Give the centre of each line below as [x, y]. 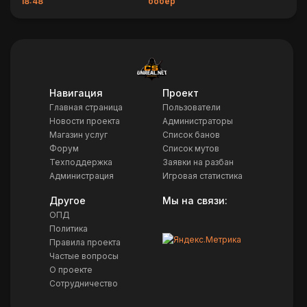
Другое [68, 200]
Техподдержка [81, 162]
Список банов [191, 134]
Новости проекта [85, 121]
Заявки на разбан [198, 162]
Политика [69, 228]
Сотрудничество [84, 283]
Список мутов [191, 148]
